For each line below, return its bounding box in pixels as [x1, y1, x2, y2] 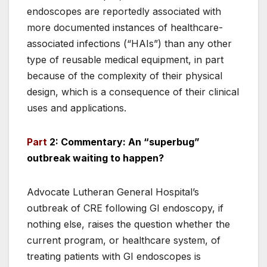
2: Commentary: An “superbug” [49, 136, 200, 148]
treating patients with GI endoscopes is [27, 250, 201, 263]
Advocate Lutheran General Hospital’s [27, 186, 199, 198]
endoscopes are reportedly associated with [27, 5, 221, 18]
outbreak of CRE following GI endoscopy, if [27, 202, 223, 215]
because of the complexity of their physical [27, 70, 222, 82]
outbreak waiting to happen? [27, 152, 164, 164]
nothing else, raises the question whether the [27, 218, 230, 231]
